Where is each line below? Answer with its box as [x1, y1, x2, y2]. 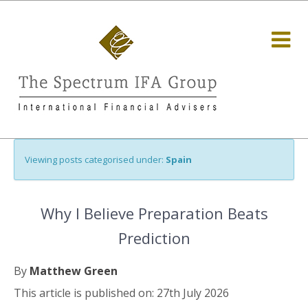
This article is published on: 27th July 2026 [14, 285, 229, 300]
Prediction [118, 228, 190, 248]
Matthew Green [30, 263, 118, 278]
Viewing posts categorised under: [25, 153, 166, 166]
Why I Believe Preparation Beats [40, 203, 268, 223]
